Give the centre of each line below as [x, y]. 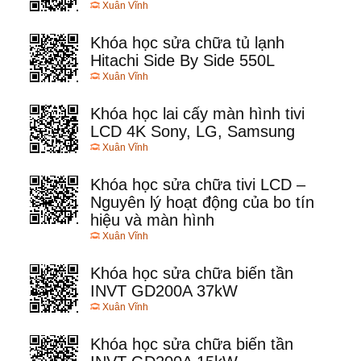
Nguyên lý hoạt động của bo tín [202, 203]
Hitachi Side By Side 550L [183, 61]
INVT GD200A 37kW [164, 291]
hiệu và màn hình [152, 220]
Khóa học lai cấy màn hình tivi [197, 114]
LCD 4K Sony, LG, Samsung [193, 132]
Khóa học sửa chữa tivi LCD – [198, 185]
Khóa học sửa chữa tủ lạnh [187, 43]
